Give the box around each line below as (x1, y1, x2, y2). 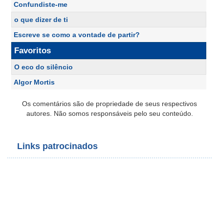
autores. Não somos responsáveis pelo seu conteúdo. (26, 109, 193, 118)
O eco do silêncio (14, 63, 73, 71)
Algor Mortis (14, 78, 55, 87)
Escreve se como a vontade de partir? (14, 31, 140, 39)
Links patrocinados (17, 141, 98, 152)
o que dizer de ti (14, 16, 68, 24)
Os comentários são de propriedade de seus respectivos (22, 100, 197, 108)
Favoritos (14, 46, 51, 56)
